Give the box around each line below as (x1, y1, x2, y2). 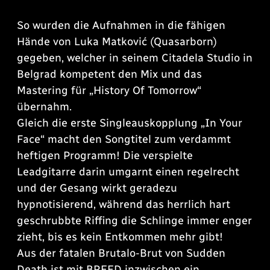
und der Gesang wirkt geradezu (17, 181, 177, 195)
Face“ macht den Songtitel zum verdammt (17, 133, 231, 146)
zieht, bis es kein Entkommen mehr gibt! (17, 230, 223, 244)
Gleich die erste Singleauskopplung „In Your (17, 116, 242, 130)
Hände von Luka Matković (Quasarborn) (17, 35, 217, 49)
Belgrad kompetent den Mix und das (17, 67, 202, 81)
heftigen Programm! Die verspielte (17, 149, 193, 163)
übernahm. (17, 100, 72, 114)
